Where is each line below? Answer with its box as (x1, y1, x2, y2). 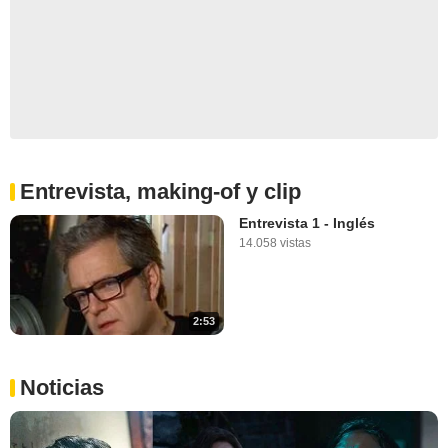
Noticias (20, 375, 104, 401)
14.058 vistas (239, 236, 311, 251)
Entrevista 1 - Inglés (239, 215, 375, 232)
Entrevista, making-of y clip (20, 179, 301, 205)
